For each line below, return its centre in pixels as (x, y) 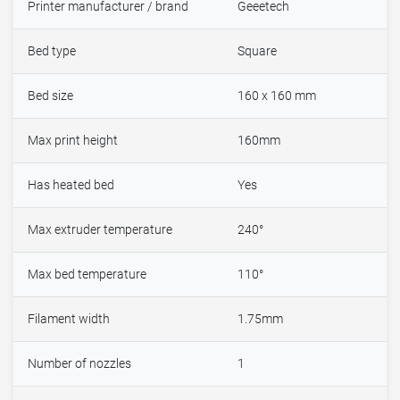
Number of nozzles (79, 364)
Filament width (69, 320)
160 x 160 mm (277, 96)
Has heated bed (71, 186)
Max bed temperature (87, 275)
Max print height (73, 141)
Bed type (52, 52)
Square (257, 52)
